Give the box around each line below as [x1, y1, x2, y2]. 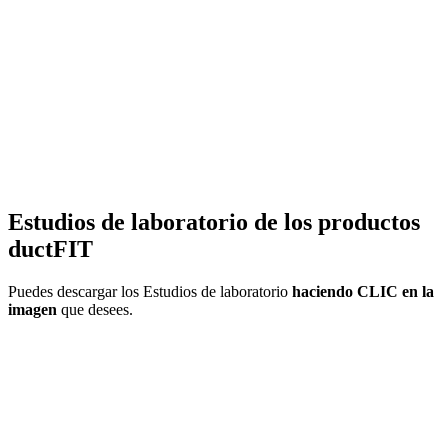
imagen [8, 300, 57, 318]
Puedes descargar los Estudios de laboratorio [8, 282, 292, 300]
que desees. [57, 300, 133, 318]
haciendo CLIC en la [292, 282, 434, 300]
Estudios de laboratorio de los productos [8, 209, 420, 236]
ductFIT [8, 236, 93, 263]
